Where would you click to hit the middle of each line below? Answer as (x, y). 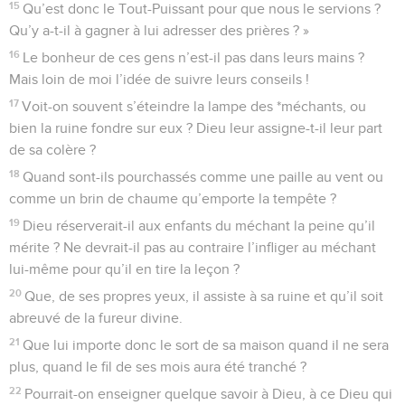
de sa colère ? (52, 150)
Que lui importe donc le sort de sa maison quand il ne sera (206, 345)
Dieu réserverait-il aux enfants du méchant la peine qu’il (199, 226)
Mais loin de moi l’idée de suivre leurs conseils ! (159, 79)
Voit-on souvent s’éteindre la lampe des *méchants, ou (194, 106)
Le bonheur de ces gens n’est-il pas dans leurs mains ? (194, 57)
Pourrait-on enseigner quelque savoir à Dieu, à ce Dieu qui (209, 394)
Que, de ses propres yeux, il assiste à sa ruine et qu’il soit (204, 296)
